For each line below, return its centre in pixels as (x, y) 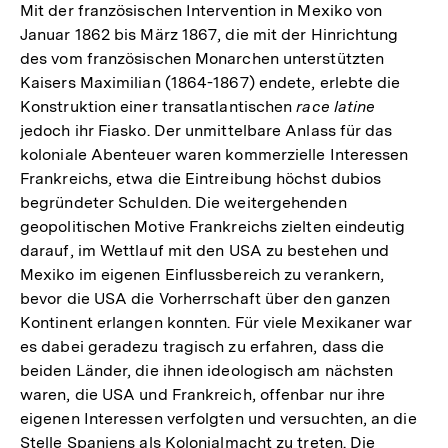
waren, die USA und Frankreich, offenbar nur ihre (203, 394)
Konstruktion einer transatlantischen (158, 106)
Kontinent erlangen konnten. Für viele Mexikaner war (216, 322)
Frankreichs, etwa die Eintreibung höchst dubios (201, 178)
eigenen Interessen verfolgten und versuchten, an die (218, 418)
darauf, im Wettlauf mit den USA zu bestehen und (205, 250)
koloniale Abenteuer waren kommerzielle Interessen (214, 154)
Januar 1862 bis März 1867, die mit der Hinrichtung (209, 34)
